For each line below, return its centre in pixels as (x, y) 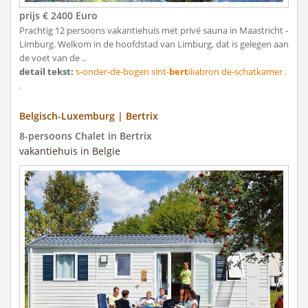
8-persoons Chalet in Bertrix (86, 136)
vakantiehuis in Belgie (70, 151)
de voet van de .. (53, 58)
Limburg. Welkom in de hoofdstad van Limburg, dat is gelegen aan (154, 44)
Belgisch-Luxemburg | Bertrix (89, 116)
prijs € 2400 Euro (58, 16)
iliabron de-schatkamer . (238, 72)
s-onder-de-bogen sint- (121, 72)
